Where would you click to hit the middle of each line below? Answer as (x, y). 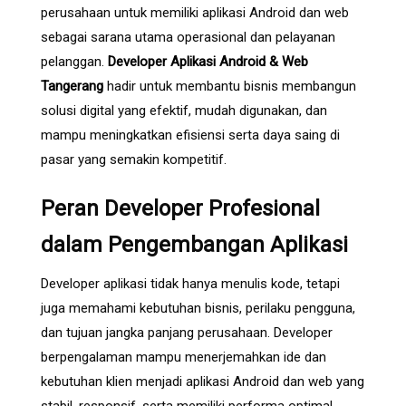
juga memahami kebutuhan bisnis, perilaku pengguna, (198, 308)
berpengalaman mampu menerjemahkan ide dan (184, 357)
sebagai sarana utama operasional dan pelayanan (188, 37)
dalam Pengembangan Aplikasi (194, 244)
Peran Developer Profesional (180, 208)
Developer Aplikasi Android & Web (208, 61)
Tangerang (72, 86)
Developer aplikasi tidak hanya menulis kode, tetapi (190, 283)
